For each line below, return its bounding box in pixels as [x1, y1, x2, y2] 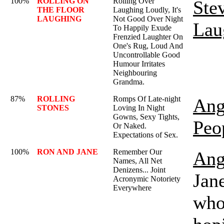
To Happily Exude [113, 23, 171, 32]
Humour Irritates [113, 59, 165, 68]
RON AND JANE [37, 147, 98, 156]
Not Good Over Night [113, 14, 183, 23]
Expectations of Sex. [113, 130, 178, 139]
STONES [37, 103, 69, 112]
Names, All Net [113, 156, 162, 165]
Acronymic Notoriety [113, 174, 180, 183]
